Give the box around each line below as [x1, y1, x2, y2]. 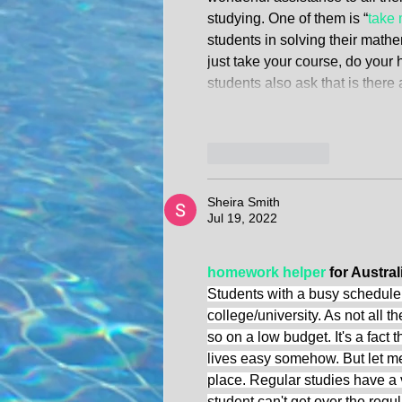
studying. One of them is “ [207, 11, 368, 27]
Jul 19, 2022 [207, 211, 277, 226]
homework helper [207, 265, 326, 281]
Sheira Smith [207, 195, 280, 210]
